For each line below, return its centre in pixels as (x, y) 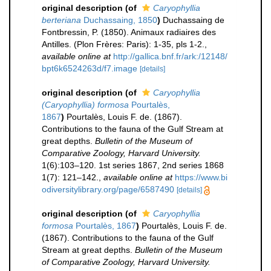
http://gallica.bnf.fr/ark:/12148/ (170, 56)
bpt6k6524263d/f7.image (90, 68)
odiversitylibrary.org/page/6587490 (108, 189)
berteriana (61, 20)
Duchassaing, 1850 (119, 20)
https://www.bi (201, 177)
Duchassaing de (194, 20)
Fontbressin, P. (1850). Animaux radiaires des (129, 32)
